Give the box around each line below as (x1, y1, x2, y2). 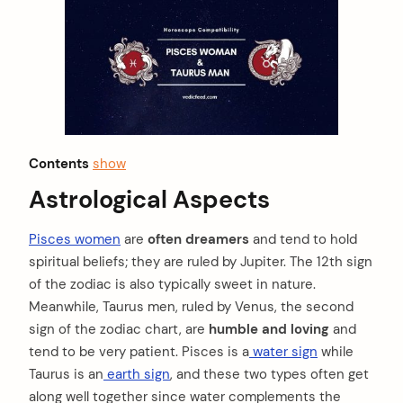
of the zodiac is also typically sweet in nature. (29, 275, 316, 294)
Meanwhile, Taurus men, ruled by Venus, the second (29, 298, 354, 317)
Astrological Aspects (29, 184, 270, 216)
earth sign (103, 365, 170, 384)
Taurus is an (29, 365, 103, 384)
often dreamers (148, 230, 249, 249)
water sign (249, 343, 318, 362)
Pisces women (29, 230, 121, 249)
